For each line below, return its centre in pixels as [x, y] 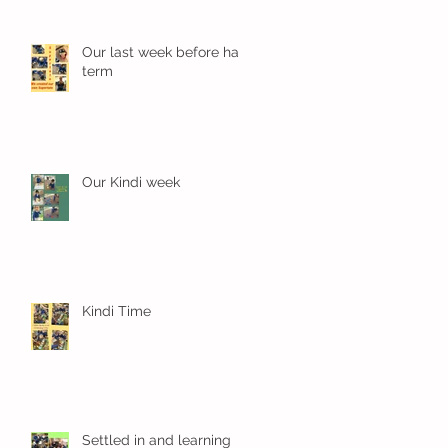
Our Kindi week [131, 182]
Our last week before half [165, 52]
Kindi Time [116, 311]
